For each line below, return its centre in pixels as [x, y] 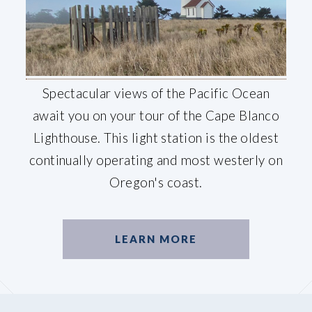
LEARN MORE [156, 239]
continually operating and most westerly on [156, 160]
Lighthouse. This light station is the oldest [156, 138]
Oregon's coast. [156, 182]
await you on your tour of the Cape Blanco [156, 115]
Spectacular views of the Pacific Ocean [156, 93]
